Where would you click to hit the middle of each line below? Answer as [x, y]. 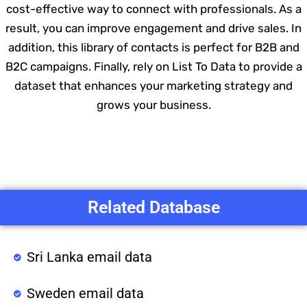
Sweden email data [85, 293]
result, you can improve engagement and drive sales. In [153, 28]
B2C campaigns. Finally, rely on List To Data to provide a [153, 66]
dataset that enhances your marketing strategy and [153, 85]
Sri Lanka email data [89, 257]
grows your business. [153, 105]
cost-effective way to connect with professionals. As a [153, 9]
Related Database [153, 207]
